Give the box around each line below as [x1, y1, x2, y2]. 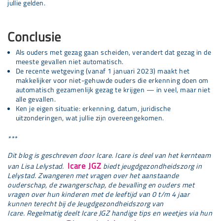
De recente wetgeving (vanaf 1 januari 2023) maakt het [15, 66, 190, 77]
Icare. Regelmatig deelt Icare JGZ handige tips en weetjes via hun [7, 207, 213, 219]
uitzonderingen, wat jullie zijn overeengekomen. [15, 112, 164, 124]
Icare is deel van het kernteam [113, 149, 211, 161]
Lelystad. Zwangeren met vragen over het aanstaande [7, 170, 179, 181]
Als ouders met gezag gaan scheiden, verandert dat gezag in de [15, 47, 212, 58]
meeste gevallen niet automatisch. [15, 56, 124, 68]
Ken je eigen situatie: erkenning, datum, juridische [15, 103, 171, 114]
